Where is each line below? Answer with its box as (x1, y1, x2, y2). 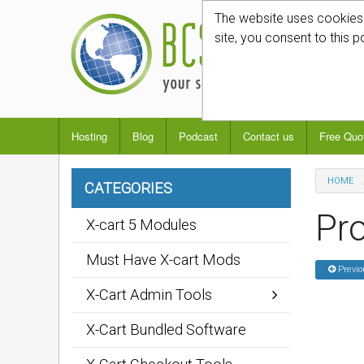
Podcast (179, 128, 218, 144)
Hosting (71, 128, 107, 144)
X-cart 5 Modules (86, 216, 197, 233)
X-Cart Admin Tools (86, 286, 212, 303)
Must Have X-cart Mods (86, 251, 240, 268)
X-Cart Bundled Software (86, 321, 246, 338)
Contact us (243, 128, 294, 144)
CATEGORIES (84, 180, 172, 197)
